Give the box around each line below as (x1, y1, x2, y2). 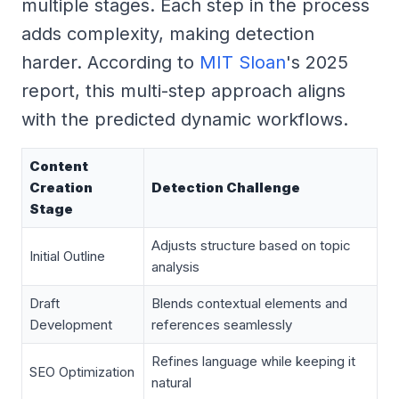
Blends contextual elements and (151, 294, 347, 312)
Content (29, 157, 88, 175)
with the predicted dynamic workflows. (21, 108, 348, 130)
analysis (151, 257, 199, 275)
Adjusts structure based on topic (151, 236, 351, 254)
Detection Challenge (151, 178, 300, 196)
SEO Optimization (29, 362, 134, 380)
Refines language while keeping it (151, 352, 355, 370)
